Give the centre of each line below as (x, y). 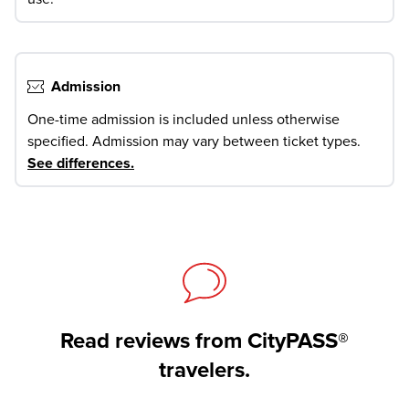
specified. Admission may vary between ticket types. (194, 142)
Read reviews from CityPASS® (204, 341)
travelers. (204, 370)
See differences (79, 163)
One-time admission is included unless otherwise (184, 120)
